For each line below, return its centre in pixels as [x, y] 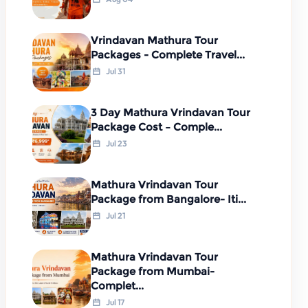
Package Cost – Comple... [156, 126]
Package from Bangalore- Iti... [168, 199]
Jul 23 [116, 143]
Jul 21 [115, 215]
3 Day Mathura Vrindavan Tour [170, 112]
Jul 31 [115, 71]
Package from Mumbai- [153, 271]
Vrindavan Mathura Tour [154, 40]
